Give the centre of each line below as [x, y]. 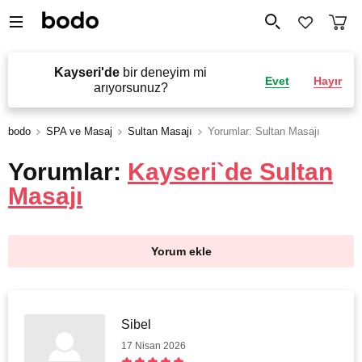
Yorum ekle [181, 251]
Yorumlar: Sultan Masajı [264, 131]
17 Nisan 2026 [154, 346]
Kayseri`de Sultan [230, 172]
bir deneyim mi [163, 72]
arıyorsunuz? [130, 88]
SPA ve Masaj [79, 131]
